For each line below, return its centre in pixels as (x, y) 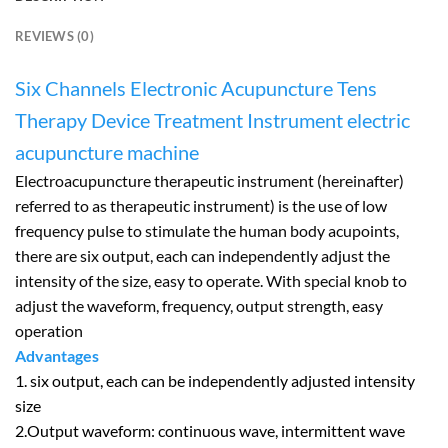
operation (49, 330)
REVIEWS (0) (54, 36)
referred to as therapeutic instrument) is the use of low (201, 205)
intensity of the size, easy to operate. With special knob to (211, 280)
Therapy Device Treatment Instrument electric (212, 120)
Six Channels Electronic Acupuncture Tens (196, 88)
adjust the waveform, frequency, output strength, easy (199, 305)
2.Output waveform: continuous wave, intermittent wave (210, 430)
